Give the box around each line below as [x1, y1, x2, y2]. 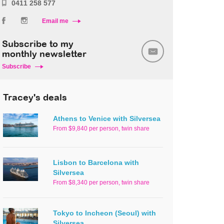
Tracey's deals [3, 94, 67, 103]
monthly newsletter [2, 50, 86, 59]
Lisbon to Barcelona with [53, 158, 139, 167]
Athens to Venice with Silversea [53, 114, 160, 123]
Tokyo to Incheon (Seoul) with [53, 209, 156, 217]
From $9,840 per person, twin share [53, 125, 149, 132]
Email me [42, 17, 68, 25]
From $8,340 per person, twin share [53, 179, 149, 186]
